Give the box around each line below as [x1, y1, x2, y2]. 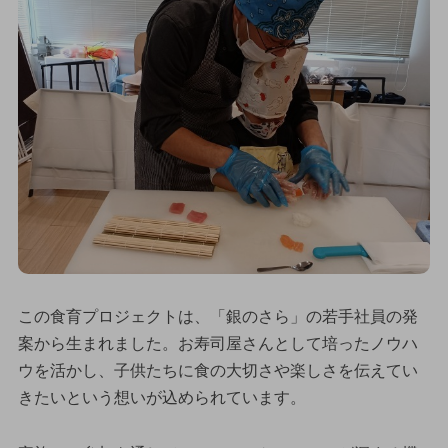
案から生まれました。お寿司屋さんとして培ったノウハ [17, 335, 418, 353]
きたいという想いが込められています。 [17, 389, 306, 407]
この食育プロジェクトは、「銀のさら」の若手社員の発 [17, 308, 418, 326]
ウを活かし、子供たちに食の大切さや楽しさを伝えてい [17, 362, 418, 380]
